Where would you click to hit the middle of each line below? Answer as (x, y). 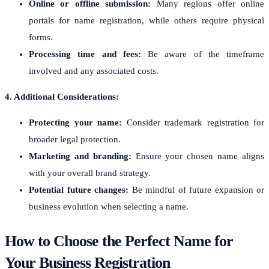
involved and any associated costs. (94, 71)
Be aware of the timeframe (202, 54)
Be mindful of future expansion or (198, 189)
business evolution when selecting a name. (109, 206)
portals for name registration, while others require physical (147, 20)
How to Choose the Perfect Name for (119, 241)
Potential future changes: (80, 189)
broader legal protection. (75, 139)
